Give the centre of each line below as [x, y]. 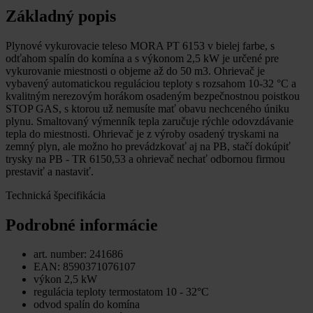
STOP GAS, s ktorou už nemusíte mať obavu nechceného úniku [147, 108]
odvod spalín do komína [87, 305]
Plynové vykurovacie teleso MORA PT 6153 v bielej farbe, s [140, 45]
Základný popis [61, 16]
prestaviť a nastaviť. [50, 171]
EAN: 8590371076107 [85, 267]
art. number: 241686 [78, 254]
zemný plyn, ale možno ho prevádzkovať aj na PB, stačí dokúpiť [148, 146]
